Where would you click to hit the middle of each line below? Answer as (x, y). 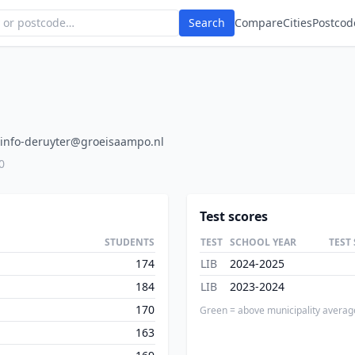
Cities (298, 23)
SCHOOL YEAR (263, 242)
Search (207, 23)
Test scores (234, 216)
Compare (259, 23)
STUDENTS (130, 242)
